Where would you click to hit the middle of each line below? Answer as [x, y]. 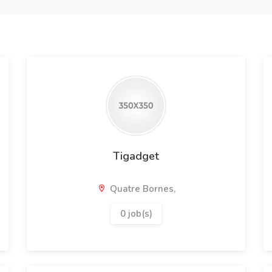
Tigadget [136, 156]
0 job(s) [136, 214]
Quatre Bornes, [141, 189]
